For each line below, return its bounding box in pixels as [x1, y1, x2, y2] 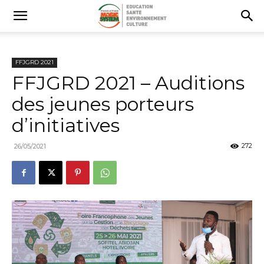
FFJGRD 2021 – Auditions [12, 71, 245, 94]
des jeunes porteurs [12, 93, 194, 115]
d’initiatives [12, 114, 120, 137]
